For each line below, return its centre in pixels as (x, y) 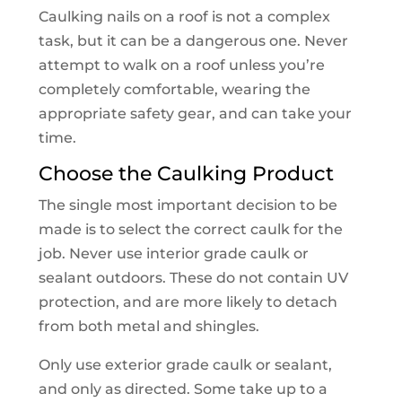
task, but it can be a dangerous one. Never (193, 41)
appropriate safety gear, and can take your (195, 114)
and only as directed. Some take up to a (183, 389)
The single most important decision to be (188, 205)
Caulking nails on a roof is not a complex (184, 17)
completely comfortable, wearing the (174, 90)
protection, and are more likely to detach (188, 302)
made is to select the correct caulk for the (190, 230)
